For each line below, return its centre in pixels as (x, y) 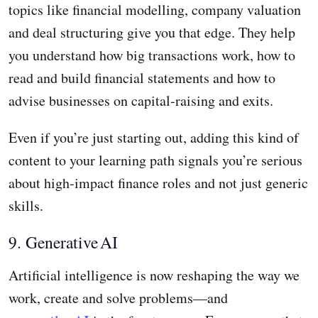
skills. (26, 206)
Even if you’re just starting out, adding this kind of (154, 138)
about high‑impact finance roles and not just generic (158, 183)
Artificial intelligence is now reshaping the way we (154, 275)
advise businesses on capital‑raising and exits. (141, 101)
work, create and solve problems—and (118, 298)
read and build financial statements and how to (142, 78)
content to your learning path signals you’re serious (155, 160)
